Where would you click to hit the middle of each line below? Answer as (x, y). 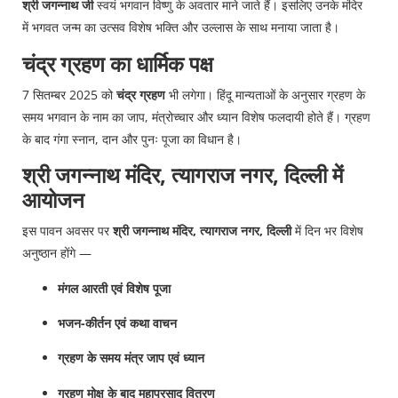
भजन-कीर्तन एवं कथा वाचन (117, 323)
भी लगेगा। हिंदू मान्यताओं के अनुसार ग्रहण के (265, 94)
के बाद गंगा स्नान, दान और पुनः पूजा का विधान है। (132, 139)
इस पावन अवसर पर (68, 231)
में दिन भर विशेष (327, 231)
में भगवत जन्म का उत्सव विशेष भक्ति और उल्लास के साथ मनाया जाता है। (181, 28)
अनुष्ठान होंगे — (57, 253)
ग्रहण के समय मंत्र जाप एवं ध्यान (131, 358)
